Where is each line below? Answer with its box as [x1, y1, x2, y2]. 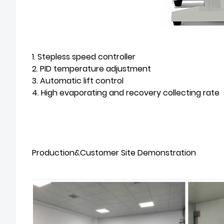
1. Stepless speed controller [32, 51, 135, 62]
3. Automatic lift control [32, 75, 123, 86]
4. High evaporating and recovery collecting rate [32, 87, 219, 98]
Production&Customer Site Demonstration [32, 147, 196, 158]
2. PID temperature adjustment [32, 63, 151, 74]
